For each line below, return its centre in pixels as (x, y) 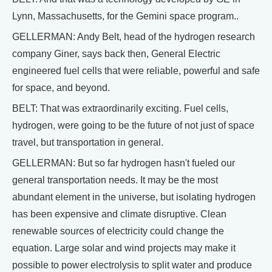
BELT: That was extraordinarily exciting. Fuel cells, (120, 108)
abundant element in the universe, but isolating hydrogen (134, 197)
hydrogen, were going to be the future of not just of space (133, 125)
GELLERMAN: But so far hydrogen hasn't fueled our (124, 163)
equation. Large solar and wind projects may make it (124, 248)
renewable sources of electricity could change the (118, 231)
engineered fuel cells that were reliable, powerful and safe (136, 70)
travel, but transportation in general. (88, 142)
